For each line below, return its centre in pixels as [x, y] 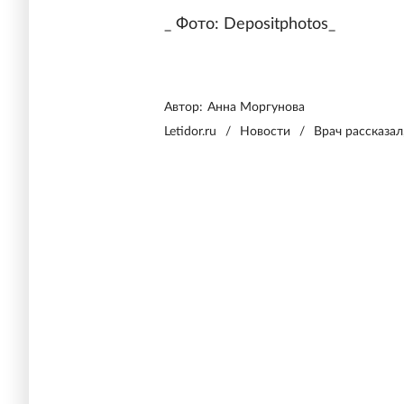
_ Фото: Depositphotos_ [250, 25]
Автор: [184, 108]
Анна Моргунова [256, 108]
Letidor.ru [190, 132]
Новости [265, 132]
